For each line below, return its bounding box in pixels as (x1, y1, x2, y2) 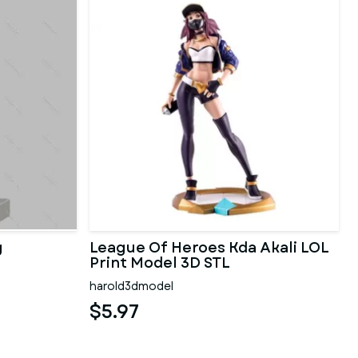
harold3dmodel (89, 278, 173, 294)
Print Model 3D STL (89, 253, 230, 273)
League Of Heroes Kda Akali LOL (89, 237, 329, 258)
